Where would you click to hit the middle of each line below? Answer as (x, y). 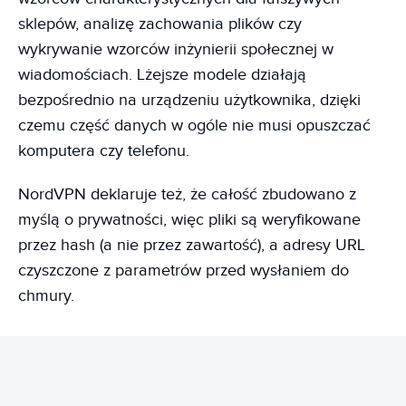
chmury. (46, 295)
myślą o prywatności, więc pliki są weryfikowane (189, 219)
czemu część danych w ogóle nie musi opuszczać (194, 125)
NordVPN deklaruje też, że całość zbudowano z (187, 194)
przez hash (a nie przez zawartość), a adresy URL (192, 245)
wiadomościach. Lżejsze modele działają (162, 74)
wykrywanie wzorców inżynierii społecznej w (176, 49)
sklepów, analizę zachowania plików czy (160, 24)
